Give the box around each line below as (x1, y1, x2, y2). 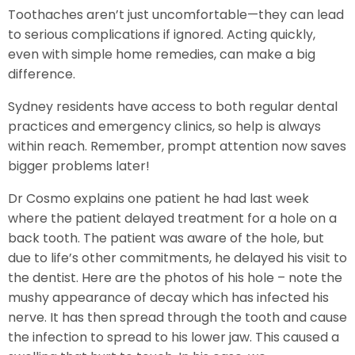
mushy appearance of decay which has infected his (8, 288, 329, 307)
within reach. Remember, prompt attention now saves (8, 136, 346, 155)
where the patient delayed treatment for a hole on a (8, 208, 337, 227)
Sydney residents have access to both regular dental (8, 97, 338, 116)
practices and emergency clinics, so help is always (8, 116, 321, 136)
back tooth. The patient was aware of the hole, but (8, 228, 324, 247)
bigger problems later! (8, 156, 150, 175)
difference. (8, 64, 75, 83)
